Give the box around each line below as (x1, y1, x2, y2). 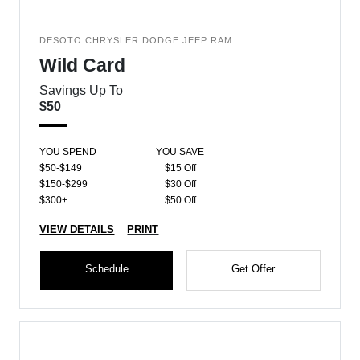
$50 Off (164, 194, 196, 206)
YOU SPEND (39, 146, 97, 157)
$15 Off (164, 162, 196, 174)
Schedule (84, 263, 129, 275)
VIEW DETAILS (39, 223, 115, 235)
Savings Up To (39, 84, 124, 97)
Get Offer (231, 263, 276, 275)
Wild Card (39, 55, 126, 76)
